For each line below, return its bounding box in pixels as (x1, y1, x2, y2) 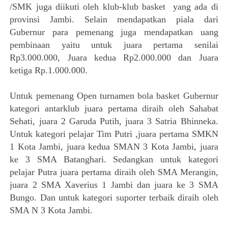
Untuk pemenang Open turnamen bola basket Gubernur (10, 91, 218, 101)
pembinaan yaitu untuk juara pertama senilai (10, 40, 218, 50)
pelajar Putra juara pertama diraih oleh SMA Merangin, (10, 167, 218, 178)
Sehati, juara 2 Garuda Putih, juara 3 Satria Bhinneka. (10, 116, 218, 127)
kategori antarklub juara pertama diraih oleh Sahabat (10, 103, 218, 114)
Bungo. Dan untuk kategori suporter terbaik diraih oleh (10, 192, 218, 203)
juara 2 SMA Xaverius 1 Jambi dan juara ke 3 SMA (10, 180, 218, 190)
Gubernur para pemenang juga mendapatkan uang (10, 27, 218, 38)
